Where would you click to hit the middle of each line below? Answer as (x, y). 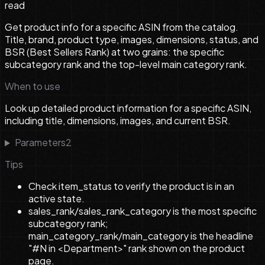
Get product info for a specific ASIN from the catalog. (122, 27)
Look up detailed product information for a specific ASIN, (128, 108)
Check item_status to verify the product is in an (131, 186)
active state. (56, 199)
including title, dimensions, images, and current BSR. (118, 121)
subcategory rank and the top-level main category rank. (126, 64)
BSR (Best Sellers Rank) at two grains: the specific (114, 52)
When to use (33, 86)
